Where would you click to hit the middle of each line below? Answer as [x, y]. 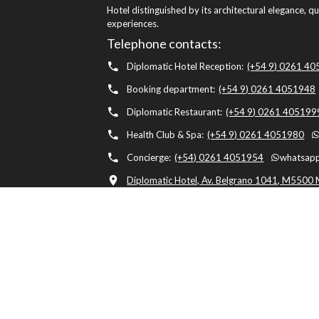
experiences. [133, 24]
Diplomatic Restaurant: [175, 112]
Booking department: [171, 89]
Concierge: [149, 158]
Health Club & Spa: [166, 135]
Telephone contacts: [164, 44]
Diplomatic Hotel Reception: [185, 67]
